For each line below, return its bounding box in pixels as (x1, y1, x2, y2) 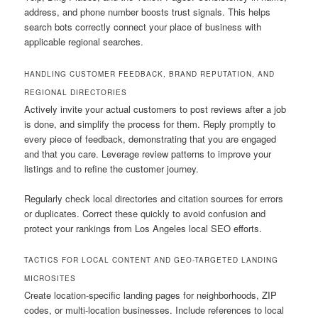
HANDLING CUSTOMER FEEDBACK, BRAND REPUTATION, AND (24, 68, 275, 79)
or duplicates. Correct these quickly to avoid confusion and (24, 206, 266, 220)
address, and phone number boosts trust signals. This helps (24, 5, 271, 19)
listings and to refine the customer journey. (24, 161, 199, 175)
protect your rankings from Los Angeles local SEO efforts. (24, 221, 263, 235)
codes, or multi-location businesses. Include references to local (24, 302, 285, 317)
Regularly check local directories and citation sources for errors (24, 191, 284, 205)
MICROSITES (24, 273, 77, 283)
